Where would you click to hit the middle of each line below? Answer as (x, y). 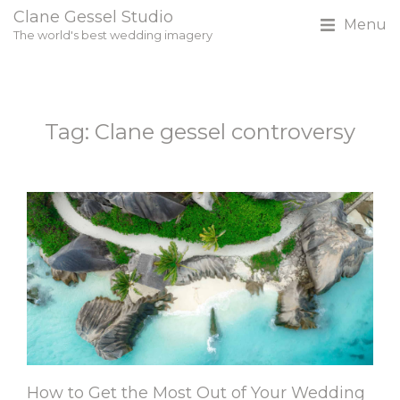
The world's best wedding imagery (113, 35)
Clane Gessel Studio (93, 17)
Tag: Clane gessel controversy (200, 132)
